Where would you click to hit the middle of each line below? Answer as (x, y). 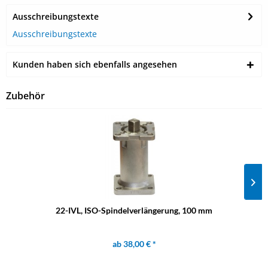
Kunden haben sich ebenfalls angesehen (95, 64)
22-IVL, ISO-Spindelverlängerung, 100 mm (134, 210)
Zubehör (25, 96)
